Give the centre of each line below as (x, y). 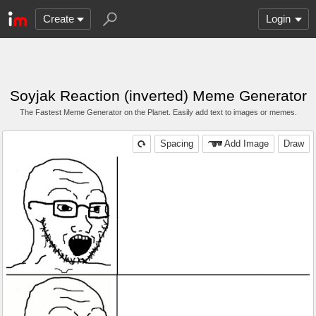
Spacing (177, 144)
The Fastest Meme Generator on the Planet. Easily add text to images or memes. (158, 112)
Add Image (247, 144)
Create (59, 19)
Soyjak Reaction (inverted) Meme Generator (158, 96)
